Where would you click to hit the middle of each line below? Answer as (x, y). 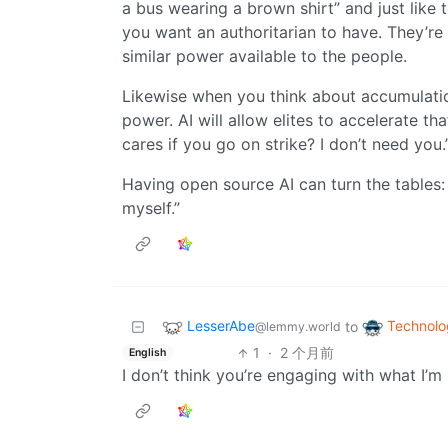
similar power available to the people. (264, 56)
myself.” (151, 208)
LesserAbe (221, 326)
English (147, 352)
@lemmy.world (298, 327)
